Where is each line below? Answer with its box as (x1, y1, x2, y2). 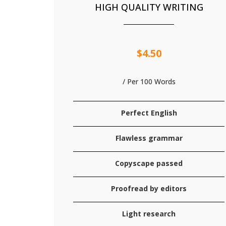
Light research (122, 209, 176, 218)
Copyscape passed (115, 158, 183, 168)
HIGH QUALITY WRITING (94, 1, 203, 13)
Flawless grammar (115, 133, 183, 143)
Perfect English (121, 108, 177, 118)
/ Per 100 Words (122, 77, 176, 86)
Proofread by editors (111, 184, 187, 193)
